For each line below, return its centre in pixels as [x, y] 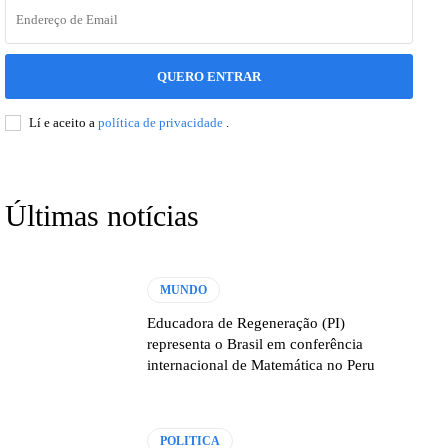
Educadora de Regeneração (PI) [246, 322]
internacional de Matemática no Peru [261, 364]
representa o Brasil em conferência [255, 343]
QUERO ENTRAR [209, 76]
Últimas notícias [102, 215]
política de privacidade [162, 122]
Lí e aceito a [63, 122]
